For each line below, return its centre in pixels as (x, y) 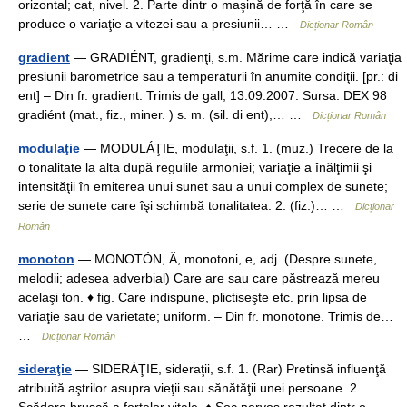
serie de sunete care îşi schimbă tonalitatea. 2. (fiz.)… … (187, 205)
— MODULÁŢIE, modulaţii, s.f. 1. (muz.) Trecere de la (237, 148)
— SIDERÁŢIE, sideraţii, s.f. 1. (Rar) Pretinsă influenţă (229, 369)
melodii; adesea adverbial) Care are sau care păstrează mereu (199, 278)
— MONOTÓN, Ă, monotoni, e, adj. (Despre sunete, (226, 259)
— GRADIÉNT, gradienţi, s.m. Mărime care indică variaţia (236, 57)
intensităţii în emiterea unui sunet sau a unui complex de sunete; (203, 186)
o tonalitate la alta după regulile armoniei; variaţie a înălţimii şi (195, 167)
